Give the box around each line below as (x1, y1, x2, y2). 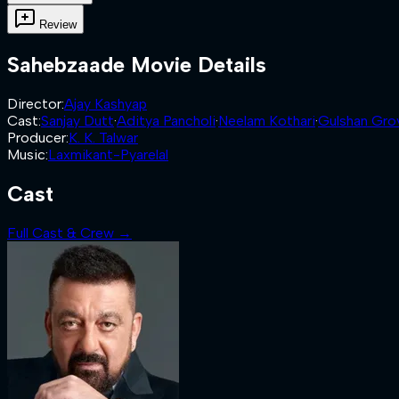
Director (7, 94, 61, 112)
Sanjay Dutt (41, 111, 114, 129)
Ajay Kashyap (64, 94, 147, 112)
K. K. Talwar (69, 128, 138, 146)
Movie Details (125, 51, 266, 77)
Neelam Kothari (218, 111, 315, 129)
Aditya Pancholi (117, 111, 216, 129)
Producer (7, 128, 66, 146)
